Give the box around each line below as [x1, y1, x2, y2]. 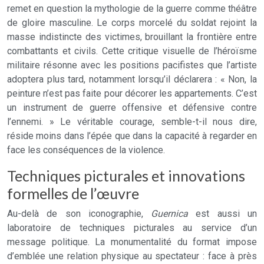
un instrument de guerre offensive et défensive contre [7, 102, 257, 113]
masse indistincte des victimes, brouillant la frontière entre [7, 31, 257, 42]
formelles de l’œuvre [7, 184, 139, 202]
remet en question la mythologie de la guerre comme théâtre [7, 3, 257, 14]
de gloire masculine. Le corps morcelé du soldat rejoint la [7, 17, 257, 28]
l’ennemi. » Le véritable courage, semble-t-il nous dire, [7, 116, 257, 127]
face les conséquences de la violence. [7, 144, 165, 156]
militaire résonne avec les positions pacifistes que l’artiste [7, 60, 257, 71]
